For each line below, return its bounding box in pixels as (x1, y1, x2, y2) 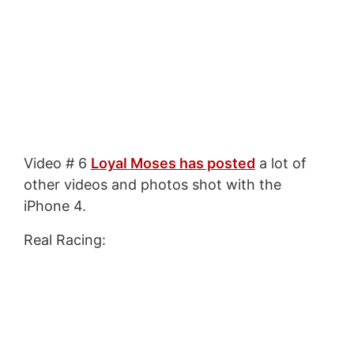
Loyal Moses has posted (90, 155, 255, 172)
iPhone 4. (23, 198, 86, 215)
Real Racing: (23, 232, 106, 249)
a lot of (254, 155, 307, 172)
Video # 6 (23, 155, 91, 172)
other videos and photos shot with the (23, 176, 281, 194)
